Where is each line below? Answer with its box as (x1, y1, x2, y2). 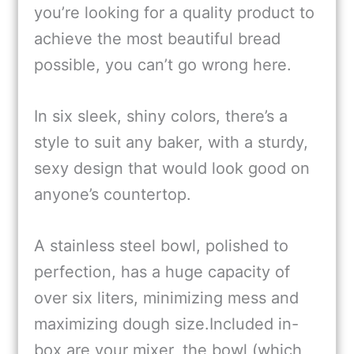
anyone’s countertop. (34, 185, 191, 205)
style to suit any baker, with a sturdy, (34, 133, 308, 153)
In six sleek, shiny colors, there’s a (34, 107, 288, 126)
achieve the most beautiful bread (34, 29, 281, 49)
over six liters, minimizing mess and (34, 288, 299, 308)
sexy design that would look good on (34, 159, 310, 179)
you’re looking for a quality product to (34, 3, 314, 23)
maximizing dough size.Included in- (34, 314, 299, 334)
